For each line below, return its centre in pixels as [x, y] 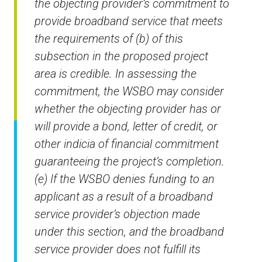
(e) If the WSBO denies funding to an [125, 179]
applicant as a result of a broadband [124, 197]
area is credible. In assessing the [116, 74]
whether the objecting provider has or [128, 109]
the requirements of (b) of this [109, 39]
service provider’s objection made [117, 214]
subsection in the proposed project [121, 56]
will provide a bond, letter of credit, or [126, 127]
